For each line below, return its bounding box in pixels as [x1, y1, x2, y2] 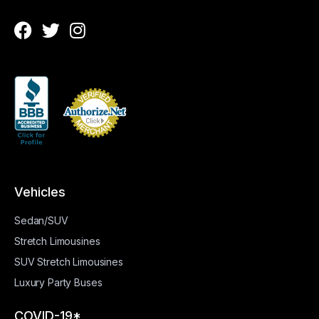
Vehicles [14, 184, 66, 199]
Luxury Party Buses [14, 276, 103, 288]
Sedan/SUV [14, 214, 68, 226]
